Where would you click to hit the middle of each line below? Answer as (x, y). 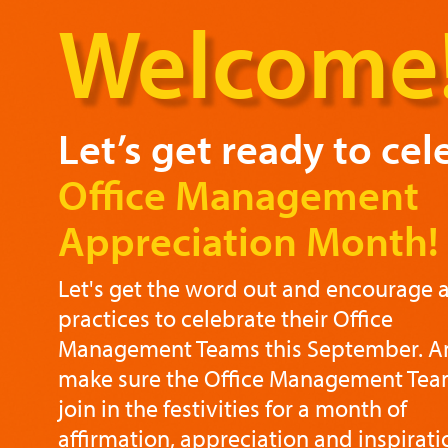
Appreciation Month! (248, 240)
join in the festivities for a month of (232, 408)
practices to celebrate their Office (225, 318)
